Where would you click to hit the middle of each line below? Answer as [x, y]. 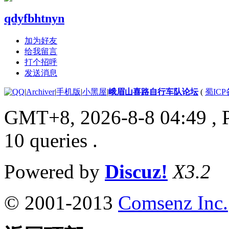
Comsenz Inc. [173, 202]
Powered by [54, 171]
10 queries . [51, 140]
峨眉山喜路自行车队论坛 [153, 91]
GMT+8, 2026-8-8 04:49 [105, 117]
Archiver [40, 91]
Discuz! [136, 171]
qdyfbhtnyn [34, 18]
